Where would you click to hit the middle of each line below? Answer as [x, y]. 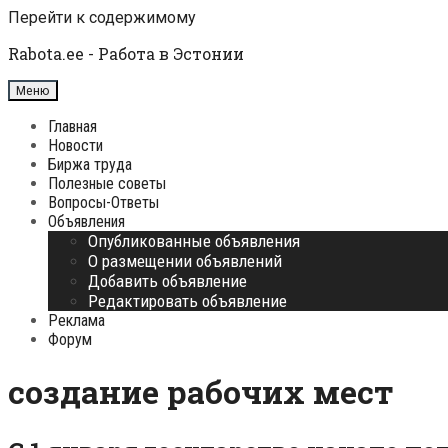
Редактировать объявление [187, 301]
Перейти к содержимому [102, 17]
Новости [75, 145]
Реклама [76, 320]
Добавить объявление [167, 281]
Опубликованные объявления [194, 241]
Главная [72, 126]
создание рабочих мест [200, 392]
